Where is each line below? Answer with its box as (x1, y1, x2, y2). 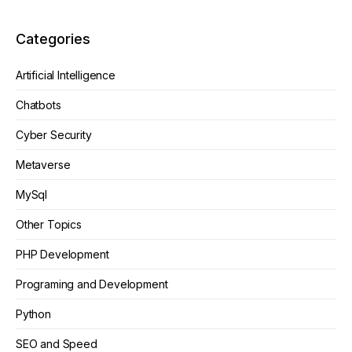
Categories (16, 31, 90, 47)
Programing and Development (16, 277, 168, 291)
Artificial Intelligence (16, 68, 115, 82)
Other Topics (16, 218, 82, 231)
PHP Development (16, 247, 109, 261)
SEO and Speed (16, 337, 97, 350)
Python (16, 307, 51, 321)
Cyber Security (16, 128, 92, 141)
